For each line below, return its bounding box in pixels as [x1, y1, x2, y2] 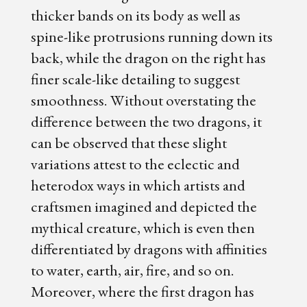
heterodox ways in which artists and [30, 175, 245, 196]
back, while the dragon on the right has [30, 47, 266, 69]
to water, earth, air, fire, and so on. [30, 260, 234, 281]
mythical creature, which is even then [30, 217, 255, 238]
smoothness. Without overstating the [30, 90, 256, 111]
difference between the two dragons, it [30, 111, 262, 132]
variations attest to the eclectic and [30, 153, 240, 175]
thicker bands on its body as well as [30, 5, 241, 26]
